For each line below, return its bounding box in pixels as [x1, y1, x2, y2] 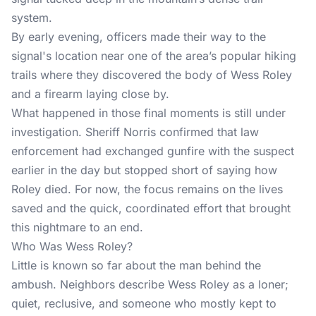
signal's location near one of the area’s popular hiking [11, 49, 296, 63]
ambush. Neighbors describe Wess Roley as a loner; [11, 277, 288, 291]
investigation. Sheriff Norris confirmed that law [11, 125, 259, 139]
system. [11, 11, 52, 25]
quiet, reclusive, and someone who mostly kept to [11, 296, 276, 310]
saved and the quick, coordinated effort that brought [11, 201, 291, 215]
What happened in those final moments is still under [11, 106, 286, 120]
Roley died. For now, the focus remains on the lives [11, 182, 283, 196]
